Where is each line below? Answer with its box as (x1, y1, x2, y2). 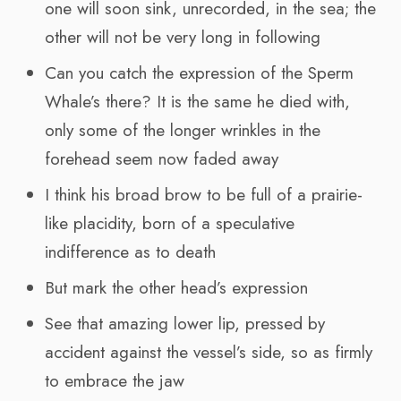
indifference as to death (45, 239, 216, 264)
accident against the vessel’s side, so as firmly (45, 339, 372, 364)
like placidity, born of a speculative (45, 210, 294, 235)
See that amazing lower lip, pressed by (45, 311, 325, 336)
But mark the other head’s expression (45, 275, 308, 300)
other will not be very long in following (45, 24, 320, 49)
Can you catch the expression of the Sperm (45, 60, 354, 85)
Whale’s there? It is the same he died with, (45, 89, 350, 114)
